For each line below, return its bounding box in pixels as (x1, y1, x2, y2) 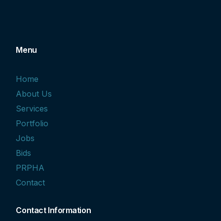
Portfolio (16, 118, 49, 128)
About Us (16, 88, 52, 99)
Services (16, 103, 48, 113)
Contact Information (16, 205, 91, 215)
